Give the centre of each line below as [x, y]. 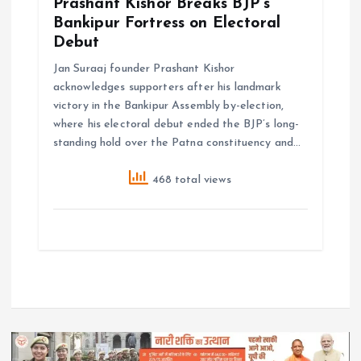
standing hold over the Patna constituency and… [177, 143]
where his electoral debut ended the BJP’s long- [176, 125]
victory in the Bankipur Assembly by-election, [168, 106]
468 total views [190, 180]
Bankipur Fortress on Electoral [166, 24]
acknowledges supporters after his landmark [167, 88]
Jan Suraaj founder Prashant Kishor [144, 69]
